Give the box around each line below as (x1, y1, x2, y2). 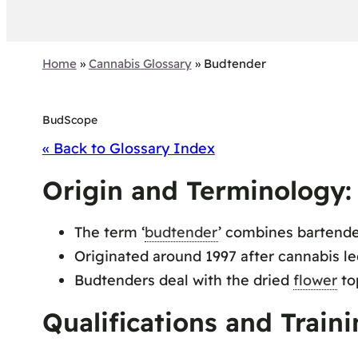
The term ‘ (74, 223, 145, 242)
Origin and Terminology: (42, 174, 352, 207)
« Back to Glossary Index (42, 139, 215, 158)
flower (292, 271, 337, 290)
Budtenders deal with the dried (74, 271, 293, 290)
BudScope (42, 113, 97, 128)
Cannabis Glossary (88, 56, 192, 72)
